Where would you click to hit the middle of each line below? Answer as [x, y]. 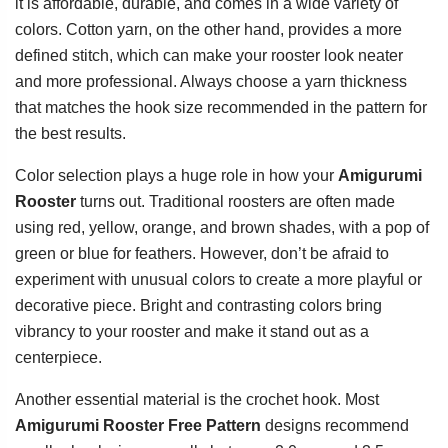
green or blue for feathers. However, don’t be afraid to [202, 254]
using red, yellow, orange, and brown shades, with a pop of [222, 228]
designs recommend [335, 426]
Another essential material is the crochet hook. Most [197, 400]
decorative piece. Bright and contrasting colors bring [198, 306]
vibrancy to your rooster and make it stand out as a [192, 332]
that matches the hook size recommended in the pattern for [221, 108]
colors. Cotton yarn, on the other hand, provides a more [208, 30]
